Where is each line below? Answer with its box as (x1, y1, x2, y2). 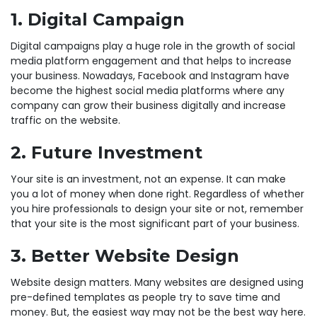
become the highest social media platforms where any (11, 83, 284, 98)
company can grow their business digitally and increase (11, 98, 286, 113)
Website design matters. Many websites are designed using (11, 275, 304, 289)
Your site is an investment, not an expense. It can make (11, 171, 286, 186)
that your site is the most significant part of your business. (11, 216, 299, 231)
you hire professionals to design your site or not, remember (11, 201, 304, 216)
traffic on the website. (11, 113, 120, 127)
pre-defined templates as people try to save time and (11, 289, 280, 304)
